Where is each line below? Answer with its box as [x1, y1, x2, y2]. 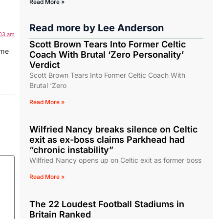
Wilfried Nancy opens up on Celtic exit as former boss [29, 156, 201, 165]
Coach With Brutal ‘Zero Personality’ [29, 49, 184, 60]
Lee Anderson [98, 22, 164, 34]
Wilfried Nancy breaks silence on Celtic [29, 124, 197, 135]
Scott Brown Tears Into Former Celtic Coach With [29, 71, 185, 80]
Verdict [29, 60, 60, 70]
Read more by [29, 22, 98, 34]
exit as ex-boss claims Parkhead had [29, 134, 185, 145]
